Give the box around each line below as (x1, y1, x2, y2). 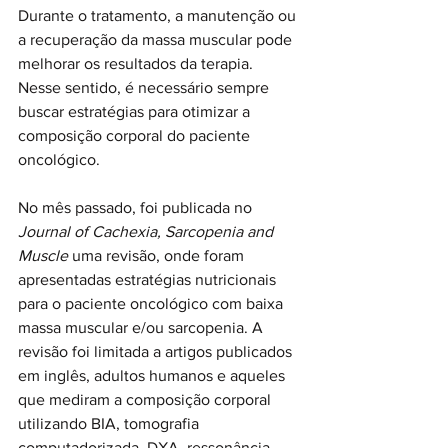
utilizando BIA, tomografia (18, 414, 203, 432)
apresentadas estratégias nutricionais (18, 270, 280, 288)
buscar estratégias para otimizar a (18, 102, 254, 120)
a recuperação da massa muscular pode (18, 30, 296, 48)
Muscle (18, 246, 68, 264)
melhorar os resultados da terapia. (18, 54, 257, 72)
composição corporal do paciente (18, 126, 254, 144)
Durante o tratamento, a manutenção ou (18, 6, 300, 24)
